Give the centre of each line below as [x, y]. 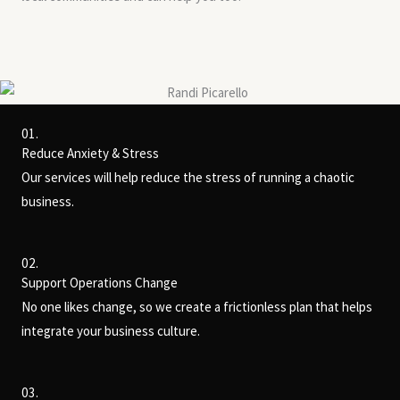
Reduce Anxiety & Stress [90, 153]
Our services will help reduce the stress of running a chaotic [188, 177]
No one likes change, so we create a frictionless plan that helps [197, 306]
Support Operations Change [100, 282]
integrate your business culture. [111, 330]
